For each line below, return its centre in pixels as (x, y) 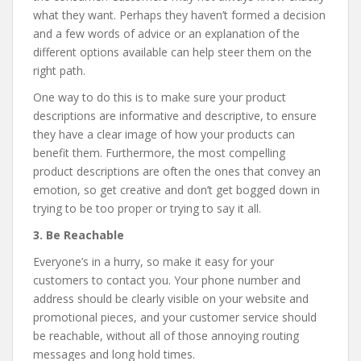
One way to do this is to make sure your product (160, 98)
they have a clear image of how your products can (164, 135)
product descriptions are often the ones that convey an (177, 172)
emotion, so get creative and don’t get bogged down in (176, 190)
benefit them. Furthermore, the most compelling (159, 153)
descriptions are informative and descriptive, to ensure (175, 116)
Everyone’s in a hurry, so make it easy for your (154, 262)
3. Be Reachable (79, 235)
